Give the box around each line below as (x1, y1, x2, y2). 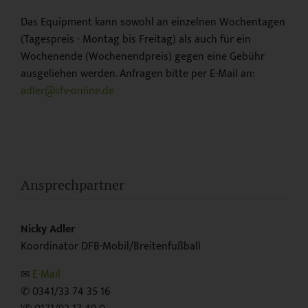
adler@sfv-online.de (21, 81, 114, 100)
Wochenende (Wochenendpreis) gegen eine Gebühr (21, 47, 265, 66)
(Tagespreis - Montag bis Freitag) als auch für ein (21, 30, 251, 49)
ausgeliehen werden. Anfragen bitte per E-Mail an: (21, 64, 255, 83)
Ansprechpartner (21, 175, 124, 194)
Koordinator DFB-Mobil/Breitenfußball (21, 237, 201, 256)
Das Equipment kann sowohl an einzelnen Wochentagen (21, 12, 285, 32)
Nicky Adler (21, 220, 75, 239)
